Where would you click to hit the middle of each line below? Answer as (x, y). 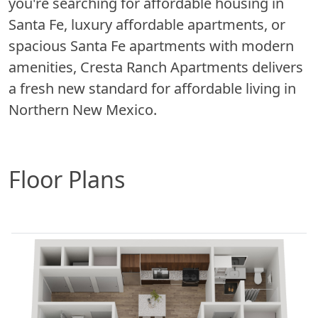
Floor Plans (67, 179)
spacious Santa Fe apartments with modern (151, 45)
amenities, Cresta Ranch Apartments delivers (156, 67)
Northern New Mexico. (83, 109)
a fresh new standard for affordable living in (152, 88)
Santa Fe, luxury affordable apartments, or (147, 24)
